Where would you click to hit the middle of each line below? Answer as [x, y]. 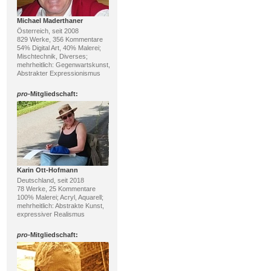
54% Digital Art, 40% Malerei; [59, 48]
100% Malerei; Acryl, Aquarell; [60, 197]
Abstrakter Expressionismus [58, 73]
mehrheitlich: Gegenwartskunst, [63, 65]
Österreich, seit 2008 [47, 31]
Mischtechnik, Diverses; [52, 56]
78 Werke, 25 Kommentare [56, 189]
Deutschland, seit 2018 [50, 180]
